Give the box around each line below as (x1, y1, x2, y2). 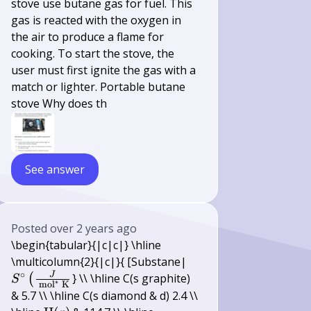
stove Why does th (11, 96, 108, 111)
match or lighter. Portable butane (11, 79, 186, 94)
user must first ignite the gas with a (11, 62, 196, 78)
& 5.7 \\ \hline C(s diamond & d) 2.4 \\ (11, 288, 199, 303)
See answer (25, 162, 85, 177)
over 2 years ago (50, 221, 137, 236)
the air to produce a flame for (11, 29, 165, 44)
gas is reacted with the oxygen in (11, 12, 182, 28)
